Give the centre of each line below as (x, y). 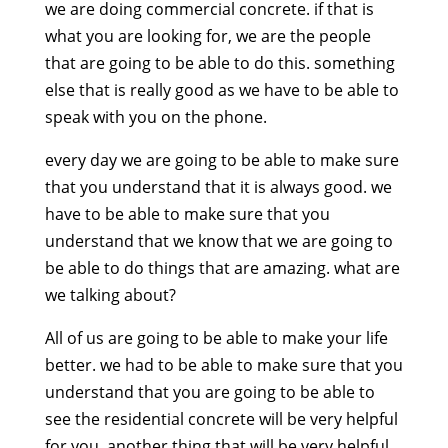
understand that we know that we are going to (218, 241)
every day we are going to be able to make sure (221, 160)
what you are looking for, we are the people (207, 36)
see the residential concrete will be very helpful (221, 419)
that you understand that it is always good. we (218, 187)
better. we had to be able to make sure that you (223, 365)
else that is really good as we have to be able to (221, 90)
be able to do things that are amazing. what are (222, 268)
